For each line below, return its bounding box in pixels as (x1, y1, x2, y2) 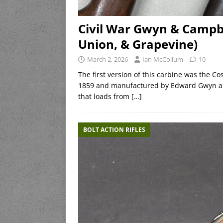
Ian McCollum (142, 54, 183, 64)
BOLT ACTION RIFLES (83, 125, 145, 134)
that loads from (78, 91, 131, 101)
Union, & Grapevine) (78, 35, 198, 52)
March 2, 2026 (87, 54, 128, 64)
